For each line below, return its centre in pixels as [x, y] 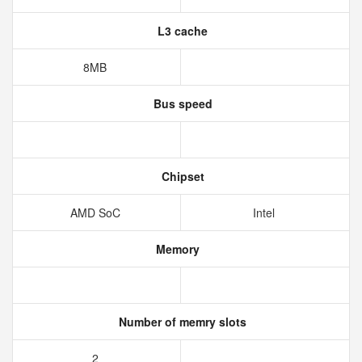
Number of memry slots [181, 322]
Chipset [181, 176]
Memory [176, 249]
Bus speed [181, 103]
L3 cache [181, 31]
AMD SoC [97, 213]
